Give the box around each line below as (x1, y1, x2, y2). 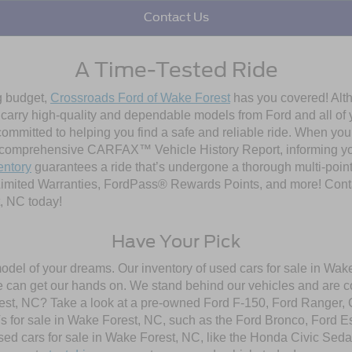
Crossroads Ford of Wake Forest (50, 90, 230, 104)
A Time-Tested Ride (74, 57, 278, 82)
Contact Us (143, 10, 209, 25)
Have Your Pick (112, 230, 240, 251)
